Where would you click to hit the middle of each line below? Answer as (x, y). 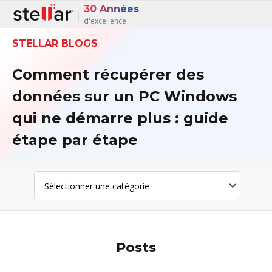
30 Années (111, 9)
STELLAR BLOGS (55, 43)
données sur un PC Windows (124, 96)
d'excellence (105, 21)
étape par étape (75, 140)
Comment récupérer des (108, 74)
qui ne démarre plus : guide (120, 118)
